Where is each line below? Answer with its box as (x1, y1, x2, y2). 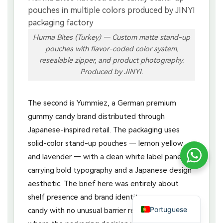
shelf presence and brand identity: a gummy (28, 192, 177, 202)
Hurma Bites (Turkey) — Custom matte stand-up (33, 33, 190, 42)
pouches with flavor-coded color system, (45, 44, 178, 53)
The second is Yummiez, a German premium (28, 98, 176, 108)
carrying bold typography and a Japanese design (28, 165, 192, 175)
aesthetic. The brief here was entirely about (28, 179, 179, 188)
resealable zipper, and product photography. (39, 56, 184, 65)
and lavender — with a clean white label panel (28, 152, 183, 161)
